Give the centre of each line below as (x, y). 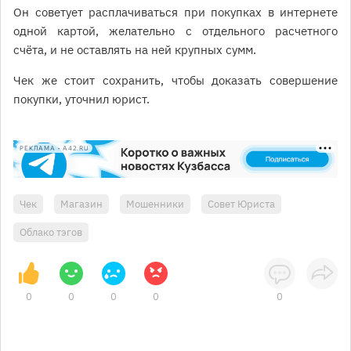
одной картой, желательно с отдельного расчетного (175, 31)
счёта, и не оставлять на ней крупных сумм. (136, 50)
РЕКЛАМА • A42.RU (54, 148)
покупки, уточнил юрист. (81, 99)
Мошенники (155, 204)
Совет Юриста (241, 204)
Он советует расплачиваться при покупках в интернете (175, 12)
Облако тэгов (51, 232)
